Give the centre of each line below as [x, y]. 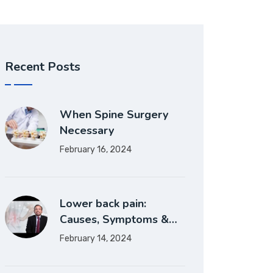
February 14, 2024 [96, 239]
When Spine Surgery [114, 115]
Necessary [87, 130]
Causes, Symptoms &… [119, 219]
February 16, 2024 [96, 150]
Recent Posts [43, 67]
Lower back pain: [103, 204]
